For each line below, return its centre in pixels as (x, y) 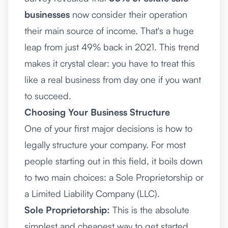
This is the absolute (150, 210)
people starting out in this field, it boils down (113, 161)
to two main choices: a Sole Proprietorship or (114, 177)
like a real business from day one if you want (113, 80)
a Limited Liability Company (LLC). (92, 194)
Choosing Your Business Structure (97, 112)
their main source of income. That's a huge (109, 31)
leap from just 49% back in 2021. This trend (112, 47)
